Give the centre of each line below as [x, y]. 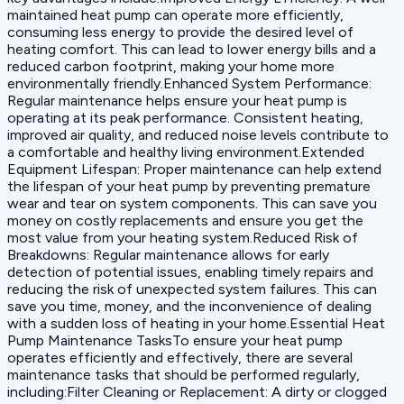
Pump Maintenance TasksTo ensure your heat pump [175, 341]
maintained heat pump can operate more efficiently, [175, 15]
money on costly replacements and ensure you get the [185, 221]
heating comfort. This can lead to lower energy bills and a [192, 50]
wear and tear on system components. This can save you [192, 204]
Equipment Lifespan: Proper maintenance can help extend [194, 170]
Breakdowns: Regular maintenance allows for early [168, 255]
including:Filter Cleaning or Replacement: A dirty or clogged [197, 392]
